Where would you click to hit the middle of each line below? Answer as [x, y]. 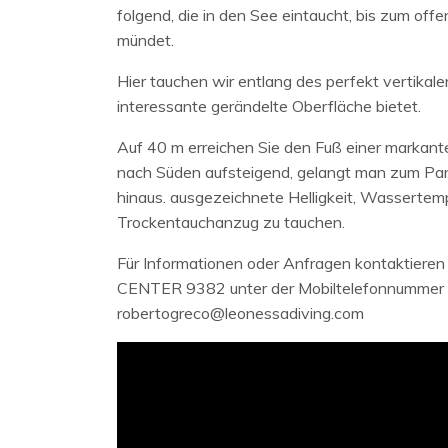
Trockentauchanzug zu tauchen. [231, 221]
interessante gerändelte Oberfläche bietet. [269, 105]
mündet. [145, 39]
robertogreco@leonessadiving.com [240, 312]
